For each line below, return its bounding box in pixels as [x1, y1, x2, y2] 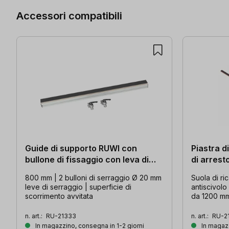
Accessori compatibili [16, 9, 122, 22]
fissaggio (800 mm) [25, 165, 104, 176]
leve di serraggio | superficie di [25, 182, 131, 191]
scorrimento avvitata [25, 191, 95, 200]
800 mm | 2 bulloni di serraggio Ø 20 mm [25, 173, 162, 182]
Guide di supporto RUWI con [25, 143, 137, 153]
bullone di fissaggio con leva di [25, 154, 149, 165]
